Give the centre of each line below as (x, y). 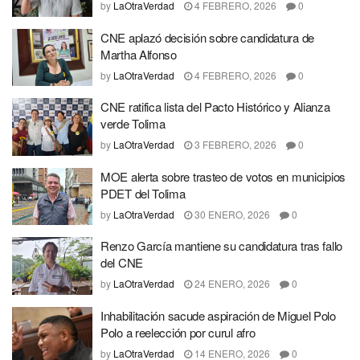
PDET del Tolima (143, 193)
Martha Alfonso (139, 54)
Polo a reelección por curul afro (178, 332)
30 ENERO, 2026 (231, 214)
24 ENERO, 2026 (231, 284)
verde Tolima (133, 124)
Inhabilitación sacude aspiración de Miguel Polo (218, 315)
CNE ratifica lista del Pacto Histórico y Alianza (215, 107)
